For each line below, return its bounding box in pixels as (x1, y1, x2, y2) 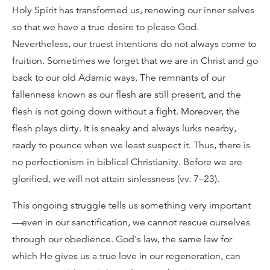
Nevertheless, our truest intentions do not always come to (12, 38, 256, 50)
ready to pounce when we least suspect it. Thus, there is (12, 139, 250, 151)
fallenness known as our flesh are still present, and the (12, 89, 241, 101)
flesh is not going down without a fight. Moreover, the (12, 105, 240, 118)
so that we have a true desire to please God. (12, 21, 199, 33)
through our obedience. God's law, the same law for (12, 233, 232, 245)
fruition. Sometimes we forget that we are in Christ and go (12, 55, 258, 67)
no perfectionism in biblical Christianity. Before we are (12, 156, 242, 168)
